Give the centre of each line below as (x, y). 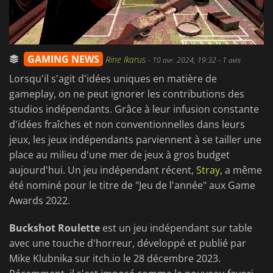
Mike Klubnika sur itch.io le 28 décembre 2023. (115, 259)
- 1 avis (229, 60)
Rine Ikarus (127, 60)
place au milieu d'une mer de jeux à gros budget (119, 155)
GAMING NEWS (63, 59)
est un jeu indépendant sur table (176, 228)
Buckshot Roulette (55, 228)
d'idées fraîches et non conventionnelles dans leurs (127, 125)
